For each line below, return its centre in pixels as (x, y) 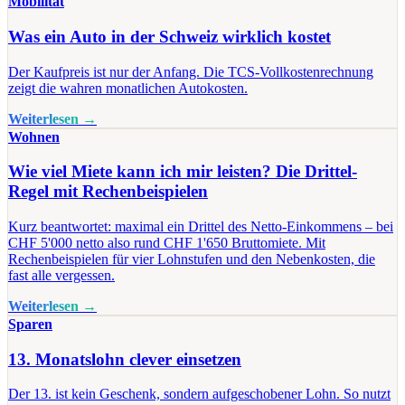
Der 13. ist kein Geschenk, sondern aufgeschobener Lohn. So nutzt (199, 394)
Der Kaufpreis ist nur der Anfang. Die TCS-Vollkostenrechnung (191, 71)
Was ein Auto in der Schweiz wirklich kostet (170, 36)
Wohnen (34, 137)
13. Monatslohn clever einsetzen (125, 359)
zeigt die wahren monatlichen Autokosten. (128, 88)
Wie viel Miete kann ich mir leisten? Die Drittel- (183, 172)
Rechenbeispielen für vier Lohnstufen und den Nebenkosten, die (192, 259)
